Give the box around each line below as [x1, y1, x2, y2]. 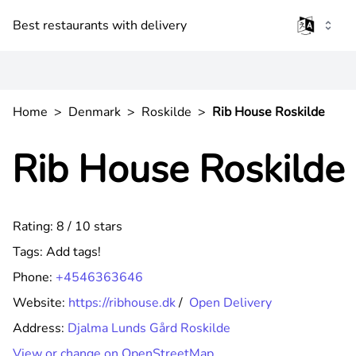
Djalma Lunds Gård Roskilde [68, 319, 230, 337]
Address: [13, 319, 68, 337]
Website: [13, 294, 68, 311]
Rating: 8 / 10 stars [13, 218, 122, 235]
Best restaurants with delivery [13, 17, 187, 34]
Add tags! [46, 243, 101, 261]
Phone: [13, 269, 56, 286]
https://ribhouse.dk [68, 294, 176, 311]
